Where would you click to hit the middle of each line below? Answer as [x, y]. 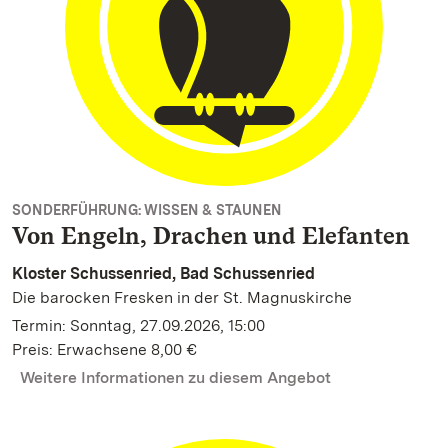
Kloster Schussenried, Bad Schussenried [163, 273]
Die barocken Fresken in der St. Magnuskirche [182, 297]
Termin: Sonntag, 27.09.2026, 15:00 [138, 325]
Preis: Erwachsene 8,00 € [104, 349]
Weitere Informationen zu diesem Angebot [175, 377]
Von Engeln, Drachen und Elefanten [211, 235]
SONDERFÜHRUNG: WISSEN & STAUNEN [147, 210]
